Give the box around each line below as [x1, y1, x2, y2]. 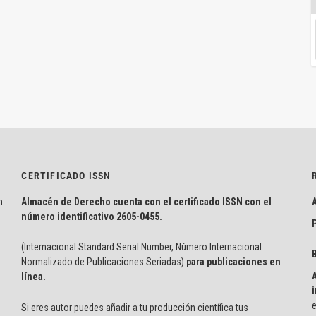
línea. [21, 271, 49, 283]
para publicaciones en [184, 256, 281, 268]
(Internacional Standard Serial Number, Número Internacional [21, 241, 262, 253]
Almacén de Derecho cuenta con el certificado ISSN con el [21, 196, 272, 208]
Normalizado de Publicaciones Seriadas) [21, 256, 185, 268]
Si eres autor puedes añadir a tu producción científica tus [21, 301, 249, 313]
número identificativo [21, 211, 117, 223]
